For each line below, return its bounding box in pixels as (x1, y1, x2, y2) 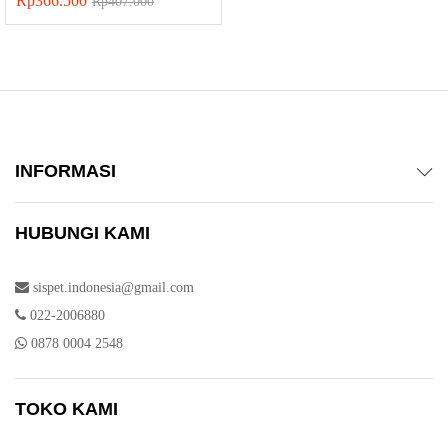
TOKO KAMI (15, 399, 118, 419)
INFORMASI (15, 161, 116, 181)
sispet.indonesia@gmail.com (33, 280, 194, 295)
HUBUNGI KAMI (15, 223, 150, 243)
